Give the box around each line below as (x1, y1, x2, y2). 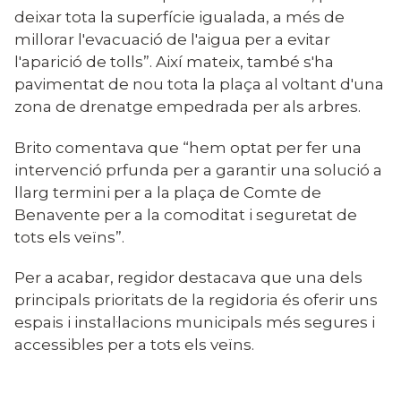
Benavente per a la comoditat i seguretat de (14, 204, 357, 224)
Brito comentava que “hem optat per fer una (14, 137, 362, 157)
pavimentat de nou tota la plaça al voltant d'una (14, 74, 384, 94)
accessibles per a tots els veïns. (14, 335, 254, 354)
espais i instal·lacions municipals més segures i (14, 312, 375, 332)
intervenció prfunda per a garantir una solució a (14, 159, 382, 179)
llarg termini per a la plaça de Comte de (14, 182, 321, 201)
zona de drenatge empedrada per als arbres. (14, 97, 361, 116)
